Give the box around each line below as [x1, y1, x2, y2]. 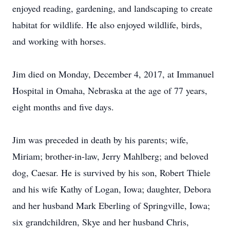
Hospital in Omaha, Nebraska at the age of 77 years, [12, 84, 207, 97]
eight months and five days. [12, 101, 114, 113]
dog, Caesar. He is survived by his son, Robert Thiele [12, 166, 210, 179]
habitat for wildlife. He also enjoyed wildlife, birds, [12, 18, 202, 31]
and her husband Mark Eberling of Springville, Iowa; [12, 199, 210, 212]
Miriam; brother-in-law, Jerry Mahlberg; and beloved [12, 150, 208, 162]
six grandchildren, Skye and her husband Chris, [12, 216, 189, 228]
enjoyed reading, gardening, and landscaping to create [12, 2, 213, 14]
